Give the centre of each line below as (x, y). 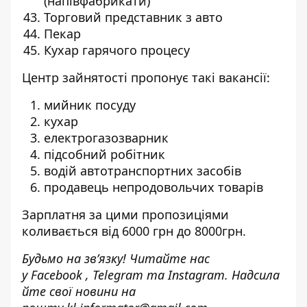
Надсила (254, 275)
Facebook (57, 275)
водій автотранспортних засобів (143, 171)
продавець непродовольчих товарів (153, 187)
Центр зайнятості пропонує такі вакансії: (146, 77)
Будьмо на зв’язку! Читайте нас (116, 258)
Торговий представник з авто (133, 17)
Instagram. (198, 275)
